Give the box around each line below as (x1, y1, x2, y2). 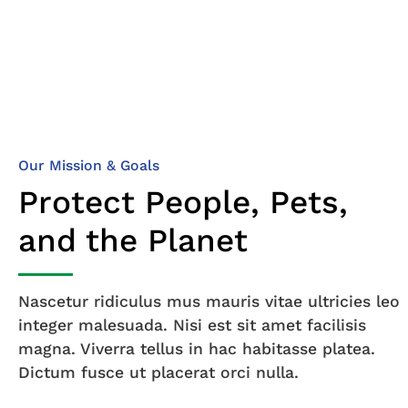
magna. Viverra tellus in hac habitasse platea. (18, 340, 375, 359)
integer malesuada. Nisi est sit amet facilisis (18, 316, 366, 335)
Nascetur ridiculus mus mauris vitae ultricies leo (18, 292, 400, 311)
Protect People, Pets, (18, 183, 348, 222)
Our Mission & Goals (18, 157, 159, 175)
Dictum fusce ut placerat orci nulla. (18, 363, 299, 382)
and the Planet (18, 221, 248, 260)
